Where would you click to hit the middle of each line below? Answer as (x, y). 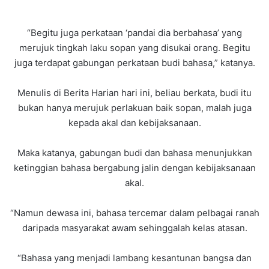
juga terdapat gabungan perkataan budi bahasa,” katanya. (134, 63)
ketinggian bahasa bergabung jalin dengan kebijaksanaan (134, 168)
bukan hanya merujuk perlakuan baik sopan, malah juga (134, 108)
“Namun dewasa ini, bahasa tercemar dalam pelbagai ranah (134, 213)
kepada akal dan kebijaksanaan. (134, 123)
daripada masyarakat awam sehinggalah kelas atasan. (134, 228)
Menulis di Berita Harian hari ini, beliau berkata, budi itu (134, 93)
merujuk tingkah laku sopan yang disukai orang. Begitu (134, 48)
